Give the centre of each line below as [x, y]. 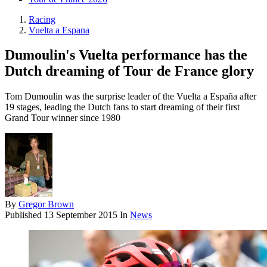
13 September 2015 [81, 215]
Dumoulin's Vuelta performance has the [126, 55]
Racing [42, 19]
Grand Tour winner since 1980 [63, 118]
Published [24, 215]
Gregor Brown [46, 204]
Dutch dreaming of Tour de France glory [129, 71]
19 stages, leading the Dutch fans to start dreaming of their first [122, 107]
